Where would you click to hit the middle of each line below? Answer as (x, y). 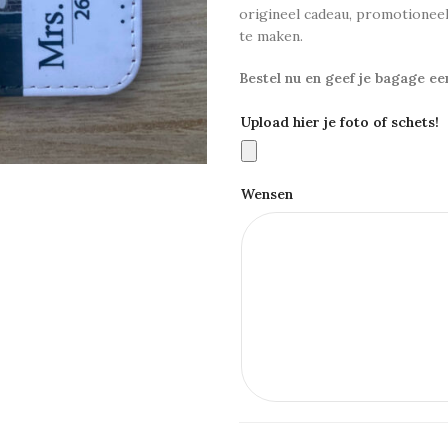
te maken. (271, 36)
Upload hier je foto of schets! (340, 121)
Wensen (267, 194)
